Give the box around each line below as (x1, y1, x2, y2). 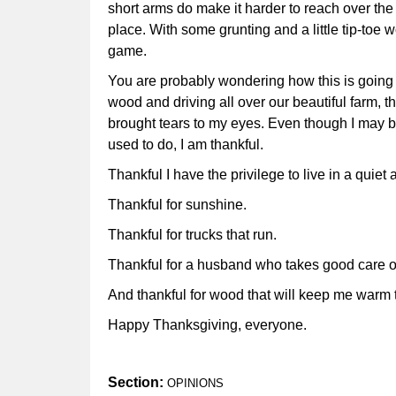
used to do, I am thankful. (108, 137, 267, 153)
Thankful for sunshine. (108, 197, 247, 213)
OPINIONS (167, 377, 224, 391)
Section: (108, 375, 167, 391)
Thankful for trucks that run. (108, 227, 277, 243)
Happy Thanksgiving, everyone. (108, 317, 307, 333)
